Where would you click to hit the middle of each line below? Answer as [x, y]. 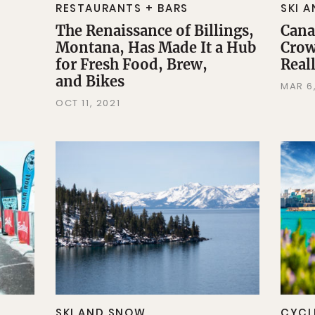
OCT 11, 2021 [88, 103]
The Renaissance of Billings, [154, 31]
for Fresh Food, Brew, [131, 65]
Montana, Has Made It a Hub [155, 48]
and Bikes [90, 82]
